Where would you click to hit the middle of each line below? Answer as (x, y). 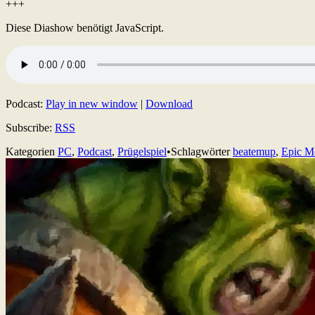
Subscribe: (30, 127)
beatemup (254, 151)
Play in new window (92, 103)
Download (169, 103)
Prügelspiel (142, 151)
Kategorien (32, 151)
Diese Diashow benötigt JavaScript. (85, 27)
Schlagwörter (202, 151)
